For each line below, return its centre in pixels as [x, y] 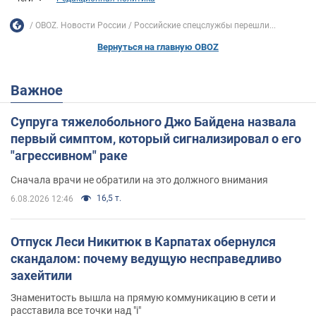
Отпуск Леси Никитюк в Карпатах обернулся [143, 242]
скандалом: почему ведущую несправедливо [146, 259]
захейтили [41, 276]
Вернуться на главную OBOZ [158, 47]
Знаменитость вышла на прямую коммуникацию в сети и [143, 298]
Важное [41, 91]
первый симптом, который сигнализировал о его [156, 139]
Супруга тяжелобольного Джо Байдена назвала [153, 122]
